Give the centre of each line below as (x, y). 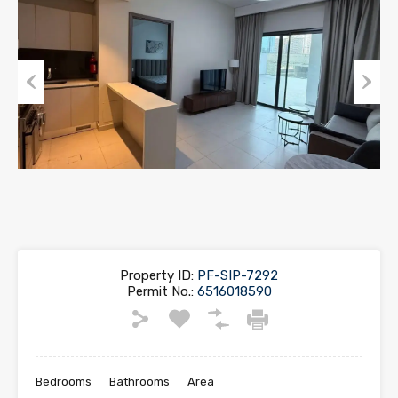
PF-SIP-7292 (236, 275)
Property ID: (157, 275)
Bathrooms (139, 381)
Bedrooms (64, 381)
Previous (44, 115)
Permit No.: (160, 291)
